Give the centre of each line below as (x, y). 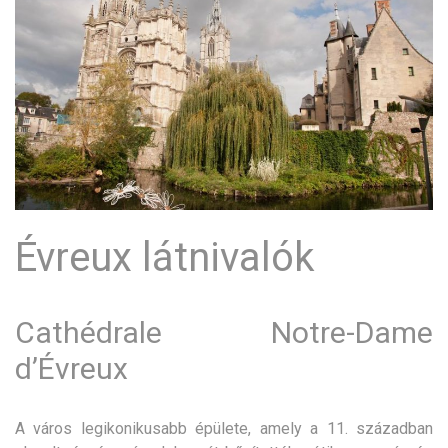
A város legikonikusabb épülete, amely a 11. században (224, 429)
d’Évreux (71, 369)
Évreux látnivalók (165, 258)
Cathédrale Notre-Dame (224, 333)
